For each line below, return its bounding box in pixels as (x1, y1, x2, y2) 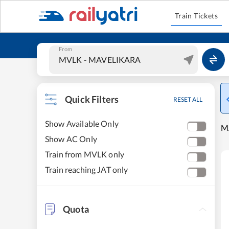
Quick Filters (65, 94, 119, 105)
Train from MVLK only (45, 149, 125, 159)
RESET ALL (173, 96, 202, 103)
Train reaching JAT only (45, 165, 128, 174)
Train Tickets (174, 11, 218, 20)
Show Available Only (45, 119, 119, 128)
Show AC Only (45, 134, 97, 144)
